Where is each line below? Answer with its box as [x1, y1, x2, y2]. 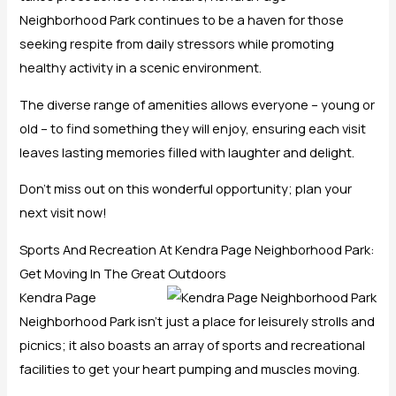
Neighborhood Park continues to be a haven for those [19, 11, 345, 29]
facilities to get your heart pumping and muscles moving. [19, 359, 361, 377]
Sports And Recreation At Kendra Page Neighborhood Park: [19, 240, 376, 258]
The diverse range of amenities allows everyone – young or [19, 95, 376, 113]
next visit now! [19, 203, 108, 222]
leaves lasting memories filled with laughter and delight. [19, 142, 355, 161]
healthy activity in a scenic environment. [19, 58, 263, 77]
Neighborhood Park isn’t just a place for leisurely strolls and [19, 311, 376, 330]
